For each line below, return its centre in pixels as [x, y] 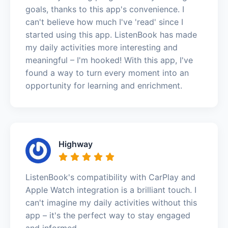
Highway [76, 144]
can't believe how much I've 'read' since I [104, 22]
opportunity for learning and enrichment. [104, 85]
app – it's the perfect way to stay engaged [108, 215]
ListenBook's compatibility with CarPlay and [110, 177]
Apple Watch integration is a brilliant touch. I [111, 190]
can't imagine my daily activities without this [111, 202]
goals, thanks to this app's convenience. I [105, 9]
